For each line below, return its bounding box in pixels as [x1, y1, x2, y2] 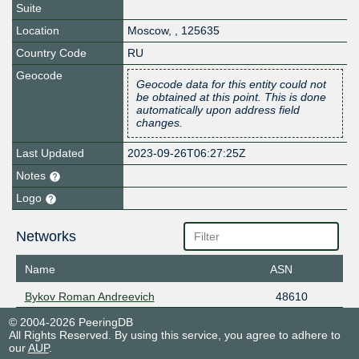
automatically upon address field [136, 103, 301, 117]
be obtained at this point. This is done [136, 91, 327, 104]
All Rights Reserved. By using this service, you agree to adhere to [8, 328, 341, 341]
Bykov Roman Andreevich [24, 289, 155, 303]
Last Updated [16, 147, 84, 160]
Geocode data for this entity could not [136, 78, 327, 91]
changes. [136, 116, 184, 130]
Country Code [16, 46, 87, 60]
